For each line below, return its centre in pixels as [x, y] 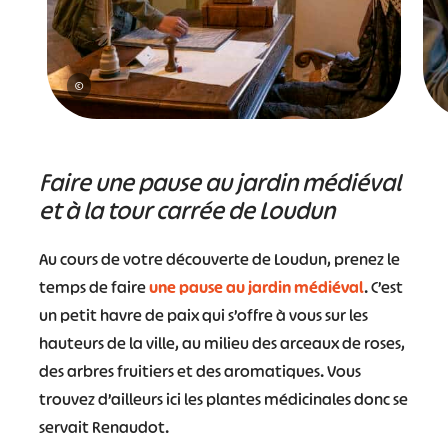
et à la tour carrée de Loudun [186, 211]
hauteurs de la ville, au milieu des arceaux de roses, [221, 343]
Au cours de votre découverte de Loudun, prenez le [219, 259]
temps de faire [93, 287]
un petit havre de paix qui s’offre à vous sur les [203, 315]
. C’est [383, 287]
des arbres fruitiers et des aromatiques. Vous [199, 371]
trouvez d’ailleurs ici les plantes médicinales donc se [223, 399]
